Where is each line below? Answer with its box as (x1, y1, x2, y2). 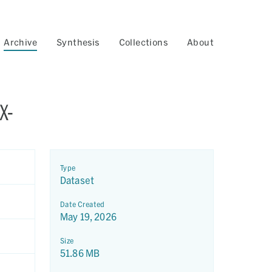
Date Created (60, 200, 105, 208)
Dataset (60, 174, 95, 186)
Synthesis (56, 37, 100, 47)
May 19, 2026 (60, 211, 117, 222)
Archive (4, 37, 37, 47)
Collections (118, 37, 168, 47)
